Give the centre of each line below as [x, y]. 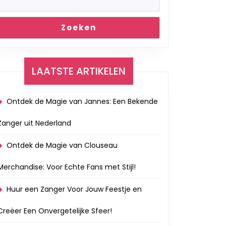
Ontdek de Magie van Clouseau [62, 145]
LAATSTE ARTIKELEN [79, 71]
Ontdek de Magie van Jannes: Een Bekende [82, 101]
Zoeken [79, 27]
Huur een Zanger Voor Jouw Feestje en [74, 189]
